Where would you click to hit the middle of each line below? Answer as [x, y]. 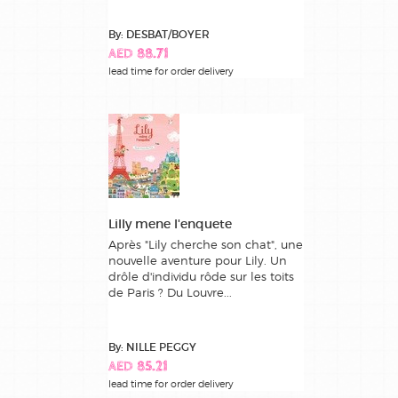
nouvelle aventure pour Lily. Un [198, 260]
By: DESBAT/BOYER [159, 34]
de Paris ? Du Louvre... [170, 292]
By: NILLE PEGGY [152, 346]
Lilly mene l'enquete [170, 223]
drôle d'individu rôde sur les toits [201, 276]
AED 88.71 [139, 54]
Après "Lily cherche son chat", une [206, 244]
